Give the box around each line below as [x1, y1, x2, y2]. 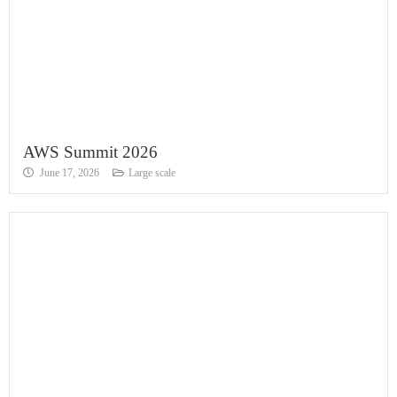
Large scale [128, 167, 175, 180]
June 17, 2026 [40, 167, 99, 180]
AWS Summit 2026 [23, 143, 158, 162]
